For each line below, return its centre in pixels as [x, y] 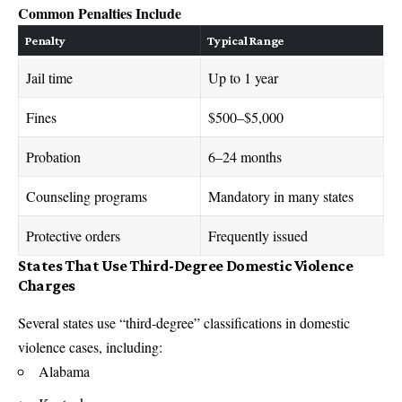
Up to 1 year [243, 77]
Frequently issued [258, 235]
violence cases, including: [90, 346]
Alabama [64, 371]
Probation [53, 156]
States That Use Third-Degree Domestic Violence [186, 265]
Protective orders [73, 235]
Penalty [45, 40]
